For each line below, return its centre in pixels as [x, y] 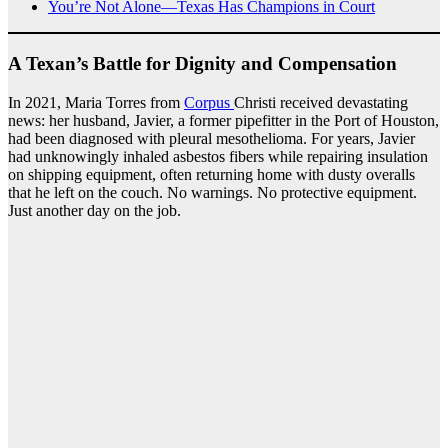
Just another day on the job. [94, 210]
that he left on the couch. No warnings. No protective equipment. [212, 192]
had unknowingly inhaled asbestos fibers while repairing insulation [218, 156]
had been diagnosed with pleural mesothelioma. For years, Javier [211, 138]
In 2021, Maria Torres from [96, 102]
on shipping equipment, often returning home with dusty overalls [211, 174]
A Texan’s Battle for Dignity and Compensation [202, 63]
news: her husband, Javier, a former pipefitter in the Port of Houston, [223, 120]
